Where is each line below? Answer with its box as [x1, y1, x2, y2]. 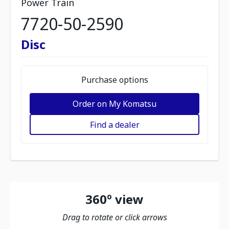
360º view [85, 191, 144, 208]
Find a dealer [89, 119, 140, 130]
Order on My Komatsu [73, 98, 156, 109]
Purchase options [81, 74, 148, 85]
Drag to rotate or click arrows [62, 212, 167, 223]
